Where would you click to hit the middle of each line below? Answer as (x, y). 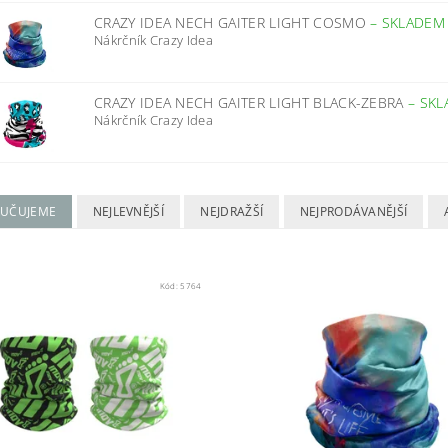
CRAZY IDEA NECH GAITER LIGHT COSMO (232, 22)
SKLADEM (413, 22)
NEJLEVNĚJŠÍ (128, 211)
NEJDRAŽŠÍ (232, 211)
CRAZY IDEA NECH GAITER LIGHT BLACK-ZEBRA (251, 102)
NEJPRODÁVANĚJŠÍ (353, 211)
